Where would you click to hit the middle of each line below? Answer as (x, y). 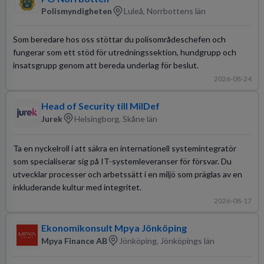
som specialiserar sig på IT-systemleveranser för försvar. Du (122, 161)
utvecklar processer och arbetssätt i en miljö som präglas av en (127, 174)
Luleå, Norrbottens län (164, 11)
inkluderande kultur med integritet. (77, 187)
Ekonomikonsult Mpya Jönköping (114, 228)
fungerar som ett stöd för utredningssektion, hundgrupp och (124, 52)
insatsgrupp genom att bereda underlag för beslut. (105, 65)
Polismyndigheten (76, 11)
